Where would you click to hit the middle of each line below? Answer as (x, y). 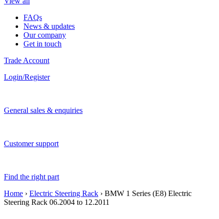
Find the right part (32, 177)
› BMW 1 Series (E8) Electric (145, 193)
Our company (45, 35)
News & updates (49, 26)
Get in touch (43, 44)
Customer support (31, 143)
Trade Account (27, 60)
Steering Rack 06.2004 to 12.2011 (57, 202)
